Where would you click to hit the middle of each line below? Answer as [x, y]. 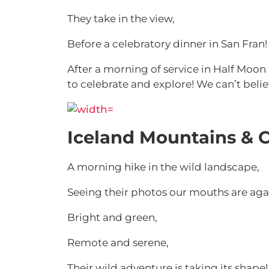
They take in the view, [121, 19]
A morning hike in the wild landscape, [163, 167]
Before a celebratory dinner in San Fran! [167, 44]
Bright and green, [113, 217]
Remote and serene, [118, 243]
